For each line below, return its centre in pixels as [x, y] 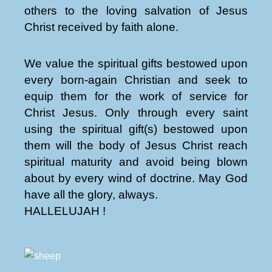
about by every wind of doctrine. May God [136, 178]
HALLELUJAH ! [65, 211]
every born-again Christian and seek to [136, 80]
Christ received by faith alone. [101, 27]
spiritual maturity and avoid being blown [136, 161]
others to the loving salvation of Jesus [136, 11]
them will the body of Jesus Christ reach [136, 145]
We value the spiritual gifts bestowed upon [136, 63]
